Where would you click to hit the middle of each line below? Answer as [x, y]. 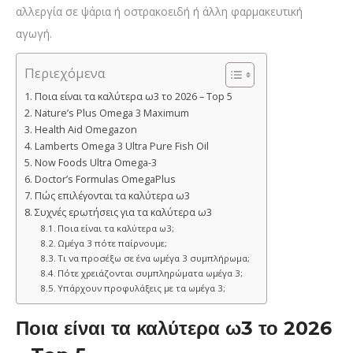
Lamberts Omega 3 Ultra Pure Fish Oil [121, 147]
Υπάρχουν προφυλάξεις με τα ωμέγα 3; [142, 288]
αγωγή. [34, 34]
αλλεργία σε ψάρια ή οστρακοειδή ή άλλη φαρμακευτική [159, 12]
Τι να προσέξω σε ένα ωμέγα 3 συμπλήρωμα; [154, 258]
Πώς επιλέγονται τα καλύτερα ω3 [112, 196]
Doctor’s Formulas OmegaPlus [105, 180]
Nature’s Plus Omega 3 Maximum [111, 113]
